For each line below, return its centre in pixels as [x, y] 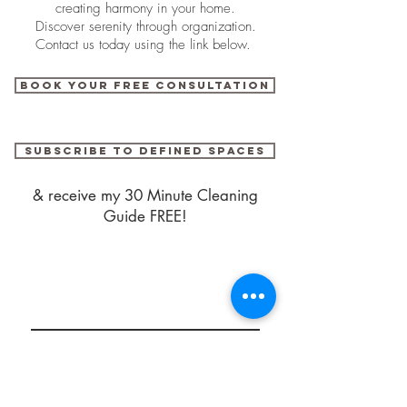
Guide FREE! [145, 216]
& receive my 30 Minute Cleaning [145, 195]
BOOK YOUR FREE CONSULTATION [145, 85]
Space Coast [145, 307]
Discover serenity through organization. [145, 26]
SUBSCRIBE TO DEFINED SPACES [145, 151]
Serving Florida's [145, 288]
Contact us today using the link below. [145, 45]
